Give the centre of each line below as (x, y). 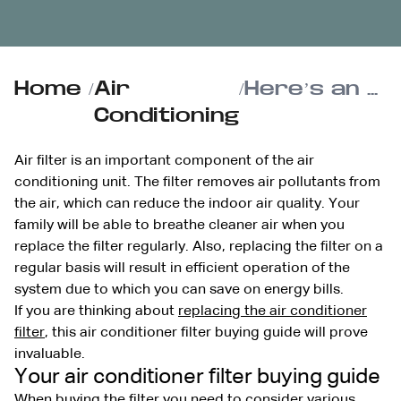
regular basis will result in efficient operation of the (182, 268)
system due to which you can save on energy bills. (179, 290)
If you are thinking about (96, 311)
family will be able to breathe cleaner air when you (179, 225)
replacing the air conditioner (273, 311)
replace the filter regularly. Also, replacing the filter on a (199, 247)
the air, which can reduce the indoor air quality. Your (187, 204)
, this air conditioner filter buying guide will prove (206, 333)
